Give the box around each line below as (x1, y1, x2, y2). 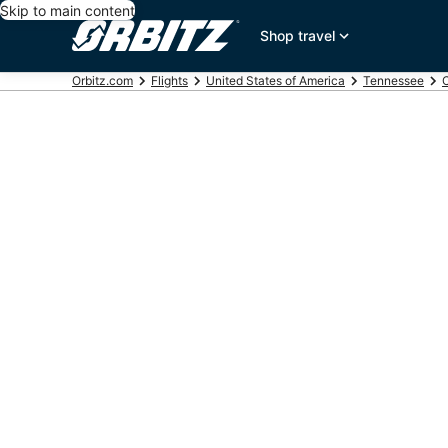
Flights (151, 73, 188, 88)
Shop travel (260, 27, 336, 44)
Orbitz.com (72, 73, 133, 88)
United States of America (206, 73, 345, 88)
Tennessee (363, 73, 424, 88)
